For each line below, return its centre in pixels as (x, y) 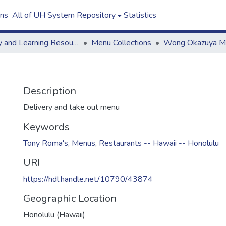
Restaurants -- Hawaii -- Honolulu (159, 143)
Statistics (140, 15)
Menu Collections (121, 43)
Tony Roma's (46, 143)
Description (50, 91)
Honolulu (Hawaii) (54, 215)
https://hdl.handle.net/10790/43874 (88, 179)
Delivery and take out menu (71, 107)
